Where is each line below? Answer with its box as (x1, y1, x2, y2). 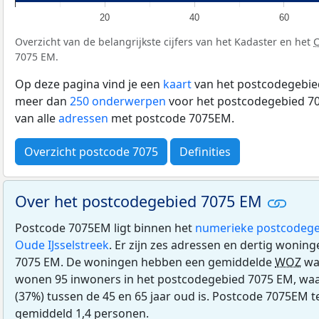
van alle (15, 110, 58, 126)
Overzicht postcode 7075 (24, 143, 158, 159)
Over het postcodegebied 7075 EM (15, 190, 266, 211)
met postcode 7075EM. (108, 110, 234, 126)
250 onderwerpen (70, 93, 166, 109)
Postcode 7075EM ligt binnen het (15, 219, 195, 236)
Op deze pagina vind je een (15, 75, 163, 92)
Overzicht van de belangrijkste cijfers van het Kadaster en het (15, 34, 313, 48)
